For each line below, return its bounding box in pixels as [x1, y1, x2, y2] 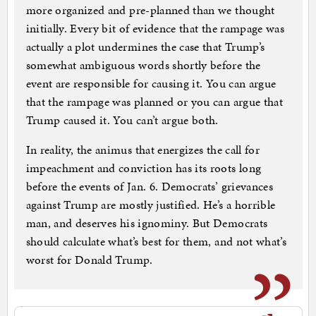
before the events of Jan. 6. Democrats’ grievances [25, 178, 274, 195]
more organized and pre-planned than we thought [25, 1, 275, 19]
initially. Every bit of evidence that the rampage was [25, 20, 285, 37]
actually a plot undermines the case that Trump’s [25, 38, 265, 56]
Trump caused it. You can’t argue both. [25, 111, 219, 129]
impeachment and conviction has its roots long [25, 159, 262, 177]
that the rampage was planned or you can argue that [25, 93, 284, 111]
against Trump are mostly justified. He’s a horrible [25, 196, 276, 214]
